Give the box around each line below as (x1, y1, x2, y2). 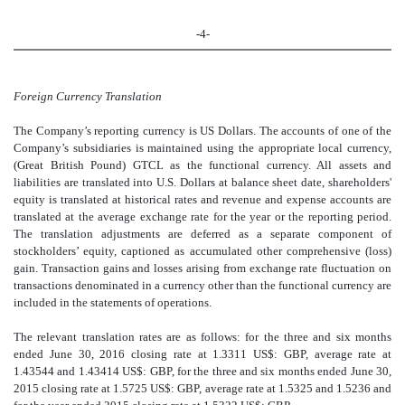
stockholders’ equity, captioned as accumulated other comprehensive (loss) (14, 244, 391, 259)
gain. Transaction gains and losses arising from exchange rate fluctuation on (14, 261, 391, 276)
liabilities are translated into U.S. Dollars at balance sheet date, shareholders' (14, 175, 391, 190)
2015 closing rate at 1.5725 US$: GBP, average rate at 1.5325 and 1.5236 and (14, 381, 391, 396)
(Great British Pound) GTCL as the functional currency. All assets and (14, 158, 391, 173)
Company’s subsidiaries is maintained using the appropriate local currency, (14, 141, 391, 155)
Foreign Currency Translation (14, 89, 162, 104)
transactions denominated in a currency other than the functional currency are (14, 278, 391, 293)
